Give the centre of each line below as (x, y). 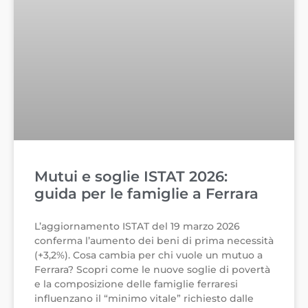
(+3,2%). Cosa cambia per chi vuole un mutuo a (148, 255)
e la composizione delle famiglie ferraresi (136, 284)
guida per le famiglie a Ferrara (146, 194)
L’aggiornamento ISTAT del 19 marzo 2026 (137, 227)
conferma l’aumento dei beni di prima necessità (154, 241)
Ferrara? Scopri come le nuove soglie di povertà (152, 270)
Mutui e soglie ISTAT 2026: (131, 177)
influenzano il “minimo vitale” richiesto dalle (144, 299)
